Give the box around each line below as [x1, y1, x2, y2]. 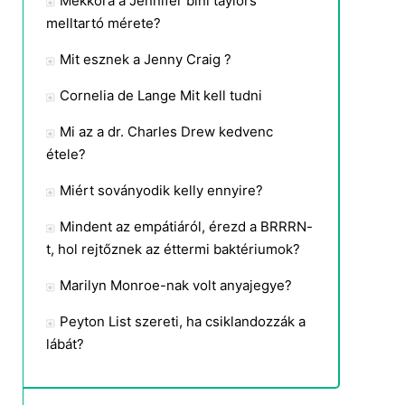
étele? [46, 146, 86, 163]
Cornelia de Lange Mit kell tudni [60, 87, 262, 104]
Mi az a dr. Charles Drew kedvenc [60, 123, 273, 140]
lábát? [46, 335, 84, 353]
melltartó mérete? [46, 14, 161, 32]
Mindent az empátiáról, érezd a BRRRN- [60, 218, 313, 235]
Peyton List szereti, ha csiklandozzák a [60, 313, 306, 330]
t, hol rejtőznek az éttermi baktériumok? [46, 240, 300, 258]
